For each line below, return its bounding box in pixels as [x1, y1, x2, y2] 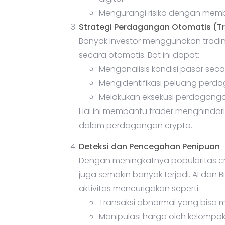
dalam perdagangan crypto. [79, 120, 192, 132]
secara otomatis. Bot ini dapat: [79, 49, 199, 61]
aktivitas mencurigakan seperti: [79, 183, 200, 195]
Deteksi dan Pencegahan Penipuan [79, 141, 220, 153]
